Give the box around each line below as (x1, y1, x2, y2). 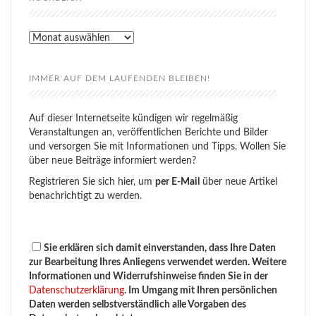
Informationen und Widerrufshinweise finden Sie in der (29, 272, 268, 282)
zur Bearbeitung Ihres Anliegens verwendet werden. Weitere (29, 257, 286, 268)
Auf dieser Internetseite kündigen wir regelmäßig (29, 114, 238, 124)
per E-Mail (155, 177, 200, 188)
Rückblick (28, 32, 71, 43)
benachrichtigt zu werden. (29, 191, 142, 202)
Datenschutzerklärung (29, 286, 124, 296)
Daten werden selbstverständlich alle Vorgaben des (29, 300, 246, 310)
